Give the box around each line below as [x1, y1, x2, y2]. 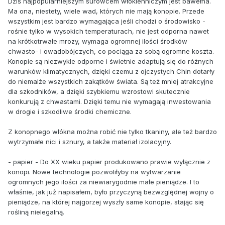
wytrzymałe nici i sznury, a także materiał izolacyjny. [8, 137, 171, 146]
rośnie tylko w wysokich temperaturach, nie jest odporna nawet [8, 27, 209, 35]
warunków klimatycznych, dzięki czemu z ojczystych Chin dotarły [8, 67, 214, 75]
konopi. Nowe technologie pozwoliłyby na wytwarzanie [8, 167, 181, 176]
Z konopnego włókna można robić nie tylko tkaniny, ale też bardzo [8, 127, 217, 136]
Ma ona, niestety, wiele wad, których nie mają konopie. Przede [8, 7, 204, 15]
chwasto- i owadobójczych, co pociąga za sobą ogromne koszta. [8, 47, 214, 55]
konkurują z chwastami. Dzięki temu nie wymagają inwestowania [8, 97, 211, 105]
